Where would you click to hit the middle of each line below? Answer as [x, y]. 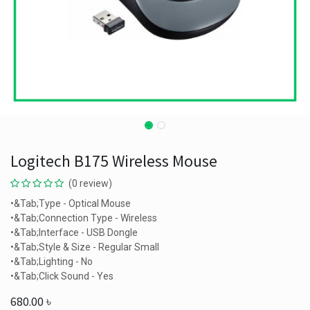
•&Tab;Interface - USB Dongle [74, 232]
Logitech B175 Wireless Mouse [114, 161]
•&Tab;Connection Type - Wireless [84, 218]
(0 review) [90, 183]
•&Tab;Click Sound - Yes [62, 276]
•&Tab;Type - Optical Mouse [71, 203]
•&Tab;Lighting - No [52, 262]
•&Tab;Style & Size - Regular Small [85, 247]
